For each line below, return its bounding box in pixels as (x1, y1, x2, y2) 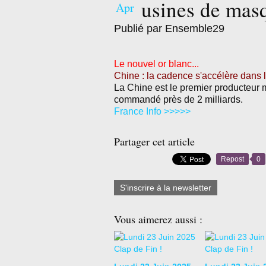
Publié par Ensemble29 (114, 23, 224, 34)
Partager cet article (114, 134, 195, 148)
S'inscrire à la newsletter (120, 183, 211, 192)
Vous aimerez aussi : (114, 212, 202, 226)
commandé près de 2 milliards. (114, 94, 243, 104)
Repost (221, 155, 244, 163)
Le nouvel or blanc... (114, 59, 199, 69)
